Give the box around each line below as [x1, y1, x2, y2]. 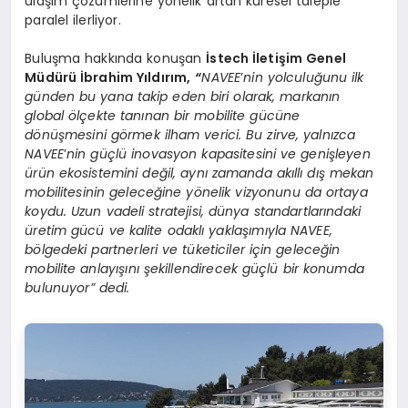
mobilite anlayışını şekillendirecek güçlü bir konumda [25, 260, 364, 279]
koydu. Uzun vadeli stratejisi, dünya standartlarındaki [25, 202, 362, 221]
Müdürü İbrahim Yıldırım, [25, 68, 191, 87]
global [25, 107, 69, 126]
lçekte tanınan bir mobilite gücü [76, 107, 283, 126]
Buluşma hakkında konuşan [25, 49, 207, 68]
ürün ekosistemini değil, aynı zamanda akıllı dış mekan [25, 164, 374, 183]
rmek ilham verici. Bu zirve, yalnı [127, 126, 333, 145]
